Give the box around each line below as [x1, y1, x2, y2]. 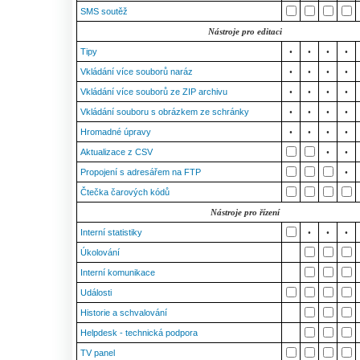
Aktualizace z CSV [80, 147, 153, 157]
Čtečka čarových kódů [80, 187, 170, 197]
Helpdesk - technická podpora [80, 328, 198, 337]
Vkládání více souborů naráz [80, 67, 193, 76]
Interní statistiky [80, 227, 142, 237]
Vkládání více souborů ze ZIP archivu [80, 87, 227, 96]
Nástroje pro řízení [210, 207, 280, 217]
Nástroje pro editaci [207, 27, 282, 36]
